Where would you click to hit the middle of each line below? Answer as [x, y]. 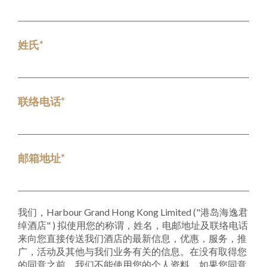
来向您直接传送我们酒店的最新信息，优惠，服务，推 [132, 238]
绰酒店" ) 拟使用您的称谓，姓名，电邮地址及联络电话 [133, 225]
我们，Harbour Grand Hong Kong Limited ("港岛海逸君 [133, 212]
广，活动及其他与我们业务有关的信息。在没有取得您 [132, 251]
